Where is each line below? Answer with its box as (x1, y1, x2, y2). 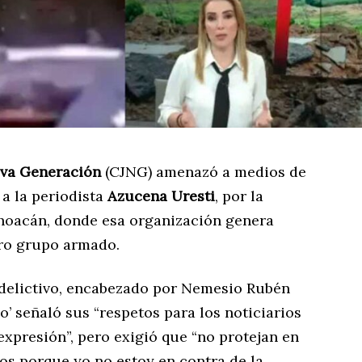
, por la (215, 186, 263, 205)
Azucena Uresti (107, 186, 215, 205)
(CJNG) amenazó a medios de (101, 162, 306, 181)
